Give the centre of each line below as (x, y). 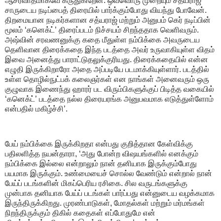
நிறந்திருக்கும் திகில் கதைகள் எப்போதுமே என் (80, 213)
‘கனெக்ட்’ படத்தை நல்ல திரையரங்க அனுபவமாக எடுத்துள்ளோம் (109, 99)
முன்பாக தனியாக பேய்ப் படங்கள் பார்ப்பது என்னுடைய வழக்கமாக (110, 193)
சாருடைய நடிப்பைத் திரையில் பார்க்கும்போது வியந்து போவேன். (106, 10)
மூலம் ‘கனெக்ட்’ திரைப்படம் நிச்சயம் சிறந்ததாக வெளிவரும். (102, 30)
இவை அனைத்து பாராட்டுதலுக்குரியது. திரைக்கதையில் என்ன (107, 59)
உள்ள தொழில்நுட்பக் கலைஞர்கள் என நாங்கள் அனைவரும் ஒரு (107, 79)
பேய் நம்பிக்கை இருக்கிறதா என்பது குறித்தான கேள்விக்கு (99, 144)
